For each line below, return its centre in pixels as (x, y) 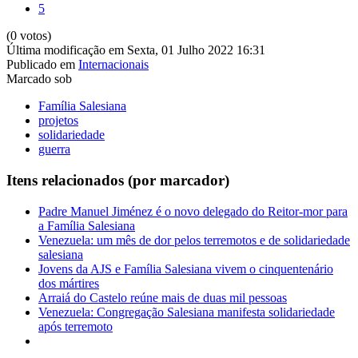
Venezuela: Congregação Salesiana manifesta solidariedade (187, 312)
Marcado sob (39, 79)
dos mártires (69, 283)
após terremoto (76, 326)
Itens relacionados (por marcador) (118, 180)
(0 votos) (29, 36)
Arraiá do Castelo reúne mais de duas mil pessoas (163, 297)
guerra (54, 149)
